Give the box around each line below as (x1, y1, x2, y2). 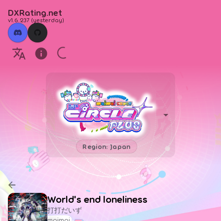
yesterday (33, 16, 62, 23)
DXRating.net (8, 7, 62, 18)
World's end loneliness (47, 192, 147, 205)
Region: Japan (82, 142, 131, 150)
